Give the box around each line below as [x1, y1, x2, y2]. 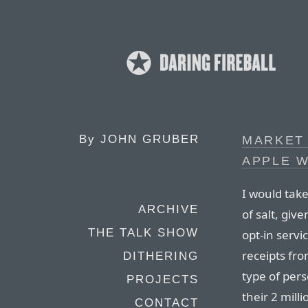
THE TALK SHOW [88, 226, 199, 239]
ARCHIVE [138, 203, 199, 216]
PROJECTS [126, 273, 199, 286]
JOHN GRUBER [100, 133, 199, 146]
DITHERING [123, 250, 199, 263]
